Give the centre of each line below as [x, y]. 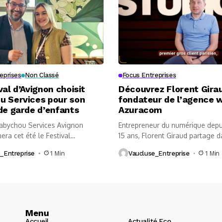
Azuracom [140, 110]
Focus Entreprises [149, 75]
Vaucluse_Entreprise [159, 153]
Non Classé [42, 75]
